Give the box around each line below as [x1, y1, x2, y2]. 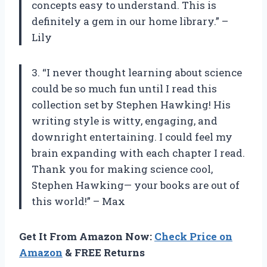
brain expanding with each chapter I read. [32, 145, 245, 160]
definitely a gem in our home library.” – [32, 14, 228, 28]
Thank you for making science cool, [32, 162, 213, 176]
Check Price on [154, 229, 232, 243]
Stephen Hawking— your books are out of [32, 178, 240, 192]
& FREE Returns [63, 245, 145, 259]
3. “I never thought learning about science [32, 65, 242, 79]
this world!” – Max [32, 194, 125, 208]
